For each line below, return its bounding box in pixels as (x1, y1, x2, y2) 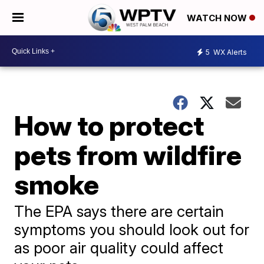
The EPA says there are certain (14, 202, 225, 220)
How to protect (14, 109, 204, 142)
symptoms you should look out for (14, 220, 250, 239)
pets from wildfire (14, 138, 242, 171)
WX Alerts (212, 47, 247, 57)
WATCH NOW (187, 12, 249, 24)
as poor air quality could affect (14, 239, 224, 257)
